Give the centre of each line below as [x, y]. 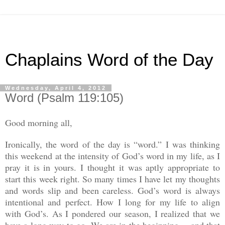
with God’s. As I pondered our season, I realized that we [113, 213]
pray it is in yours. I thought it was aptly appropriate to [113, 167]
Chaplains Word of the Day [109, 60]
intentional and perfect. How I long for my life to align [113, 202]
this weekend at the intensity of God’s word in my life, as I [113, 155]
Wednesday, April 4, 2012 [56, 88]
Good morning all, [39, 122]
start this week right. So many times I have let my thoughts [113, 179]
